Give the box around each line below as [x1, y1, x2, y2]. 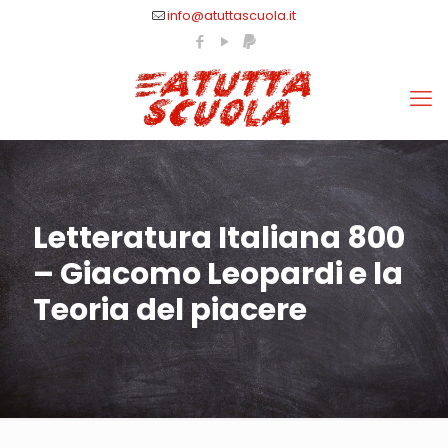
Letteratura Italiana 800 [33, 217, 405, 259]
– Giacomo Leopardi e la [33, 253, 403, 295]
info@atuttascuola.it [167, 6, 296, 25]
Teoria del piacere [33, 289, 307, 331]
